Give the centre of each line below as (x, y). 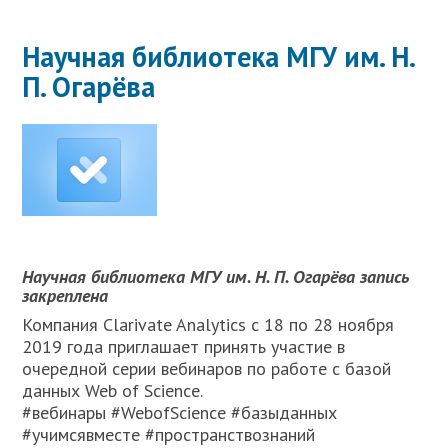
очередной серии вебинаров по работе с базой (207, 368)
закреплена (65, 295)
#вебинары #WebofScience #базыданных (180, 412)
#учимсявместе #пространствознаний (169, 434)
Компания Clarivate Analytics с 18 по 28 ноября (208, 324)
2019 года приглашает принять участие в (184, 346)
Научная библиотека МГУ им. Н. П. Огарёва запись (216, 276)
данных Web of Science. (113, 390)
